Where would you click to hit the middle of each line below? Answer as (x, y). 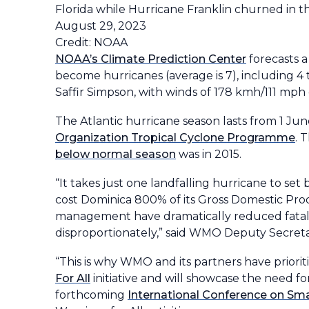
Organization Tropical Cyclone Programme (175, 137)
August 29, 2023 (101, 26)
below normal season (116, 154)
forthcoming (91, 295)
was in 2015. (209, 154)
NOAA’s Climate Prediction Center (151, 59)
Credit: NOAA (91, 42)
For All (73, 278)
